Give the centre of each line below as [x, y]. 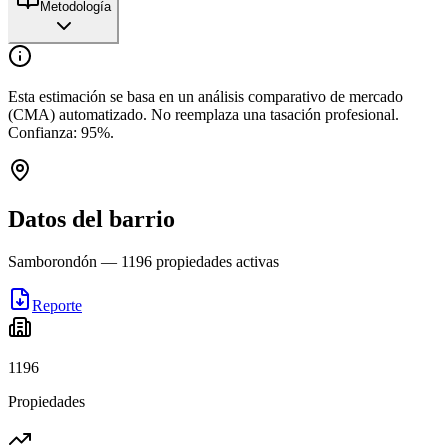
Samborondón [52, 261]
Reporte [57, 305]
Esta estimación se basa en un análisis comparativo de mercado [205, 96]
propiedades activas [215, 261]
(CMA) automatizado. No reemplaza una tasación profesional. [203, 114]
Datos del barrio [91, 218]
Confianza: [44, 132]
